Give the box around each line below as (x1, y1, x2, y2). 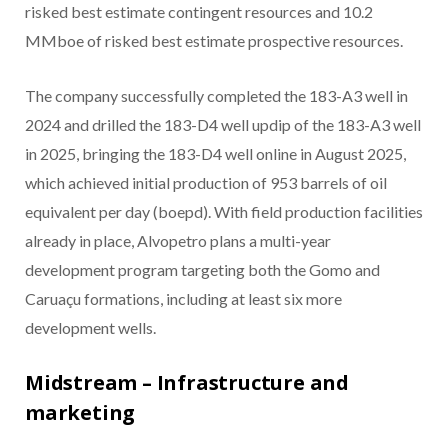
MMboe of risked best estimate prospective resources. (25, 31, 403, 51)
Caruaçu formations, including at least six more (25, 289, 342, 309)
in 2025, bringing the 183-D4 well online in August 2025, (25, 144, 406, 164)
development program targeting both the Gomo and (25, 260, 380, 280)
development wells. (25, 318, 156, 338)
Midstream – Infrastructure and (25, 369, 349, 397)
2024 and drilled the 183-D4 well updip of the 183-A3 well (25, 115, 421, 135)
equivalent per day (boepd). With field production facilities (25, 202, 423, 222)
